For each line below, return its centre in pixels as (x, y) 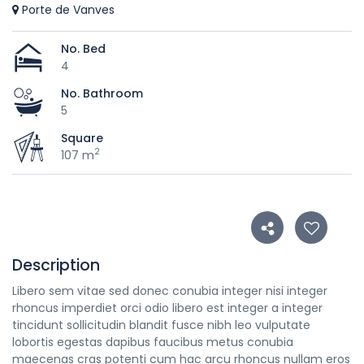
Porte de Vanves (67, 10)
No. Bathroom (102, 93)
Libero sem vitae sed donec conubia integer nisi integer (170, 291)
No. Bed (83, 48)
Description (56, 265)
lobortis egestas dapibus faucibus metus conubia (153, 342)
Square (82, 138)
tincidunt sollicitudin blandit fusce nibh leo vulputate (161, 325)
